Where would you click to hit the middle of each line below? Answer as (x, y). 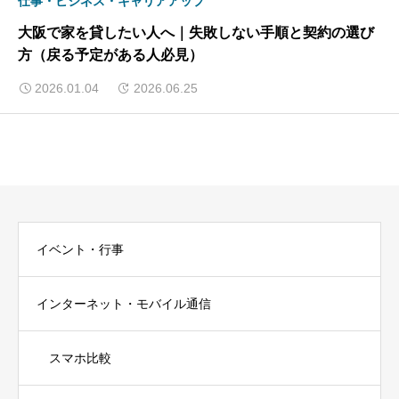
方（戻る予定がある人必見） (110, 55)
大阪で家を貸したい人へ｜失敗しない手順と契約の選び (196, 33)
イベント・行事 (80, 249)
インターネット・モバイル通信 (124, 303)
